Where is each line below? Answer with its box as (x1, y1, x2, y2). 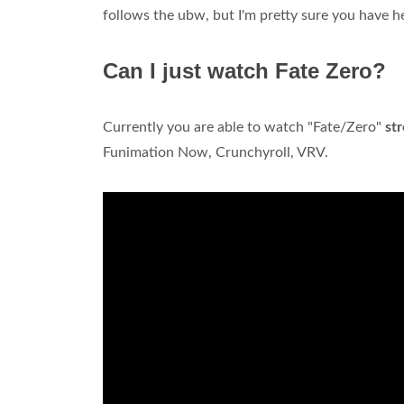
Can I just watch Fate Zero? (103, 59, 386, 84)
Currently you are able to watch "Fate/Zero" (103, 120, 385, 135)
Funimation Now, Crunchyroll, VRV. (103, 145, 328, 161)
